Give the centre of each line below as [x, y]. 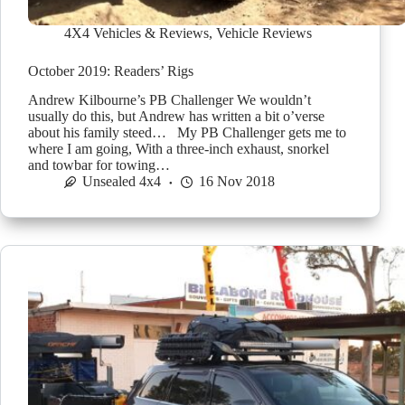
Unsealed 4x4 [122, 182]
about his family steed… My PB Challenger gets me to [187, 133]
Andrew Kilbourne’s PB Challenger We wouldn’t [170, 100]
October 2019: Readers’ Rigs [111, 71]
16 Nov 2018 [237, 182]
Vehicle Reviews [264, 33]
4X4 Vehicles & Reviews [137, 33]
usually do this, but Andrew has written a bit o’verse [176, 117]
